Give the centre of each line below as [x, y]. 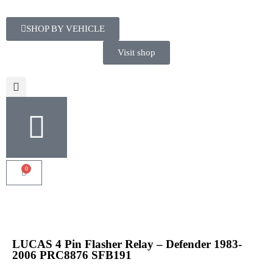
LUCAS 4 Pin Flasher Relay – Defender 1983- [127, 244]
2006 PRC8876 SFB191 [72, 255]
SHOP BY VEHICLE [66, 29]
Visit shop [136, 52]
